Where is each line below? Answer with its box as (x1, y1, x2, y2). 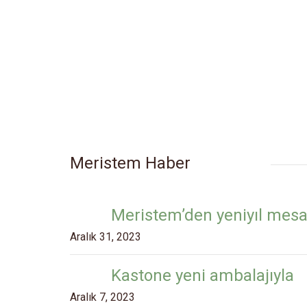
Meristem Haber (70, 153, 191, 173)
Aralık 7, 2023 (70, 290, 135, 304)
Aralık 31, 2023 (70, 230, 141, 243)
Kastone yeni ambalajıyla (111, 265, 294, 285)
